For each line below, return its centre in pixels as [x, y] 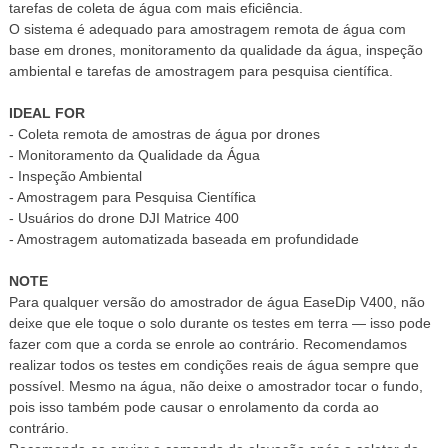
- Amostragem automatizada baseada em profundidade [183, 238]
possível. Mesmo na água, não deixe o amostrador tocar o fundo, [215, 385]
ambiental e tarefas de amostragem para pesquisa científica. [200, 70]
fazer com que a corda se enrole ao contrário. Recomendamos [207, 343]
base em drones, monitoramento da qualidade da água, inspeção [215, 49]
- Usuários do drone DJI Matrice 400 [123, 217]
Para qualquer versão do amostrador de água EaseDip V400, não [216, 301]
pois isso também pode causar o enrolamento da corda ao [193, 406]
